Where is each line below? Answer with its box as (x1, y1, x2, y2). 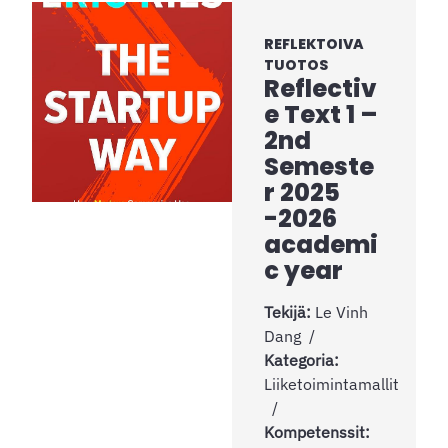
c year (264, 253, 343, 287)
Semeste (264, 149, 374, 183)
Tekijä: (264, 301, 315, 322)
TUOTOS (264, 54, 328, 75)
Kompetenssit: (264, 421, 370, 442)
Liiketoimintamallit (264, 373, 399, 394)
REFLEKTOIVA (264, 33, 364, 54)
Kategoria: (264, 349, 339, 370)
